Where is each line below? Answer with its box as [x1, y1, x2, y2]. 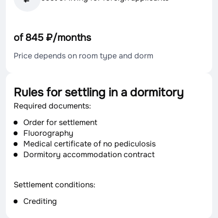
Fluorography [23, 128, 73, 138]
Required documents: [14, 101, 91, 111]
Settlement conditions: [14, 180, 95, 190]
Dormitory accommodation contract [23, 149, 155, 160]
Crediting [23, 196, 57, 206]
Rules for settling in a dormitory [14, 85, 183, 100]
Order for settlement [23, 117, 97, 127]
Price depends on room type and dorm [14, 51, 153, 61]
